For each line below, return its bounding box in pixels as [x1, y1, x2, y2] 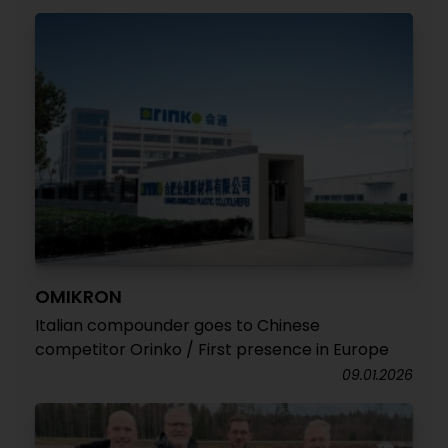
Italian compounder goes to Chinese [35, 313, 320, 337]
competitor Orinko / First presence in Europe [35, 337, 389, 361]
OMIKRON [35, 283, 122, 309]
